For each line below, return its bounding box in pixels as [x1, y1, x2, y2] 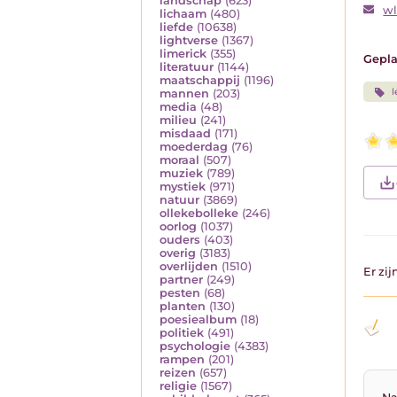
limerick [160, 47, 206, 61]
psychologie [160, 339, 230, 354]
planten [160, 300, 206, 314]
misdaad [160, 127, 211, 141]
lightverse [160, 34, 218, 48]
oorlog [160, 220, 197, 234]
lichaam [160, 7, 206, 21]
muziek [160, 167, 203, 181]
